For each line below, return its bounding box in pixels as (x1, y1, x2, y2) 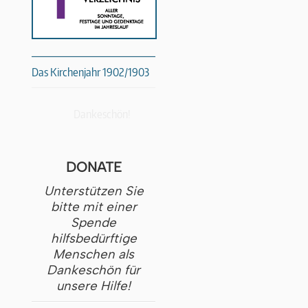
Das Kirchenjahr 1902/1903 (32, 65, 149, 80)
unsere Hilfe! (56, 278, 131, 294)
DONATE (65, 158, 122, 175)
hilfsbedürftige (50, 230, 137, 247)
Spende (71, 214, 116, 231)
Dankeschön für (47, 262, 140, 278)
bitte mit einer (50, 199, 137, 215)
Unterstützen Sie (43, 183, 144, 199)
